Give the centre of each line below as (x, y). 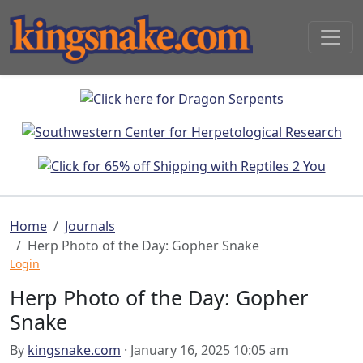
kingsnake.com (74, 350)
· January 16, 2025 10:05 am (205, 350)
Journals (90, 226)
